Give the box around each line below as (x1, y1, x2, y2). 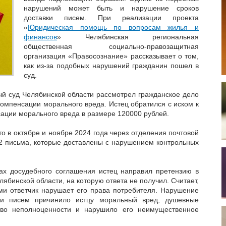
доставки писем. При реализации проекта (24, 13, 199, 22)
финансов (24, 32, 57, 41)
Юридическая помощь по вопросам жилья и (28, 23, 199, 31)
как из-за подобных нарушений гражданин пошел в (24, 61, 199, 70)
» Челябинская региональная (57, 32, 199, 41)
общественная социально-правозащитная (24, 42, 199, 50)
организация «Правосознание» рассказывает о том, (24, 51, 199, 60)
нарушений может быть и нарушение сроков (24, 4, 199, 12)
